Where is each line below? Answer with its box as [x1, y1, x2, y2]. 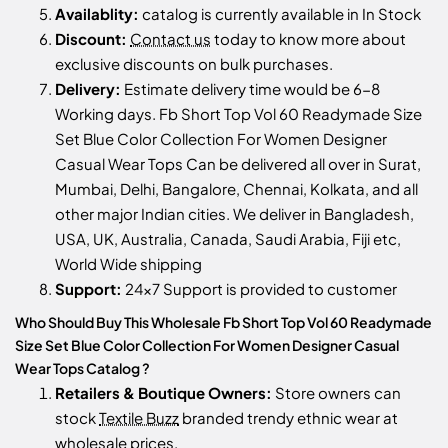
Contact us [130, 28, 211, 48]
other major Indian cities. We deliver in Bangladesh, [55, 203, 414, 223]
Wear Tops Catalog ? [15, 358, 150, 377]
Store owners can [272, 382, 401, 402]
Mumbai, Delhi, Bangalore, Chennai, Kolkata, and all [55, 178, 418, 198]
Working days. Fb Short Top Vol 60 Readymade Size [55, 103, 422, 123]
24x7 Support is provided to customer [122, 278, 397, 298]
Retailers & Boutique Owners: [55, 382, 272, 402]
